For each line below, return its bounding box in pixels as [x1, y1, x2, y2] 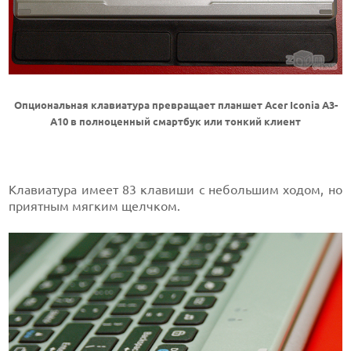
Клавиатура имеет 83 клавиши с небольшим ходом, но [9, 183, 342, 197]
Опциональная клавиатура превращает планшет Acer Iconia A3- [13, 100, 338, 112]
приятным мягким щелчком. [9, 199, 181, 214]
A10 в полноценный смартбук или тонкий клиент [50, 116, 301, 128]
